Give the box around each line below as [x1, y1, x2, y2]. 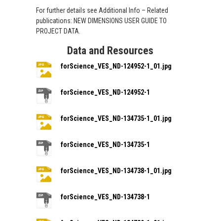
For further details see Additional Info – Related [36, 6, 169, 15]
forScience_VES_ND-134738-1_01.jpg [61, 167, 172, 175]
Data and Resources [67, 44, 154, 57]
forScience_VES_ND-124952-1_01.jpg [61, 62, 172, 71]
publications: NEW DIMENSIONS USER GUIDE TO [36, 17, 167, 25]
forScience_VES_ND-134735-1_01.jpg [61, 114, 172, 123]
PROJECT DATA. [36, 27, 81, 36]
